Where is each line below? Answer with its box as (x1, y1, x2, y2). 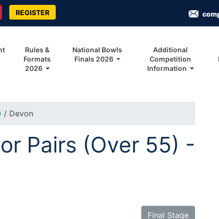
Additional (153, 45, 188, 54)
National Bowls (72, 45, 123, 54)
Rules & (25, 45, 50, 54)
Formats (23, 55, 51, 64)
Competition (150, 55, 192, 64)
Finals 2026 (74, 55, 115, 64)
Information (147, 64, 188, 73)
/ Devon (4, 108, 33, 118)
